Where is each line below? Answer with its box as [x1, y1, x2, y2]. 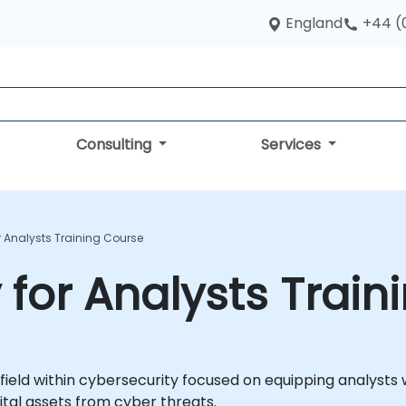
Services [260, 134, 324, 155]
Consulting [75, 134, 155, 155]
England [285, 13, 343, 34]
